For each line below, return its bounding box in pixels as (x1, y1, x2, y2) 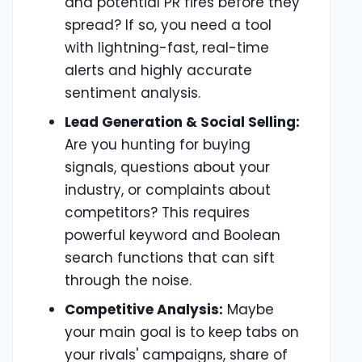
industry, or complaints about (65, 179, 271, 200)
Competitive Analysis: (65, 299, 223, 319)
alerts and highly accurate (65, 60, 252, 80)
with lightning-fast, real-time (65, 37, 269, 57)
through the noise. (65, 270, 192, 290)
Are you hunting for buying (65, 134, 250, 154)
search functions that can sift (65, 247, 275, 267)
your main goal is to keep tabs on (65, 322, 299, 342)
